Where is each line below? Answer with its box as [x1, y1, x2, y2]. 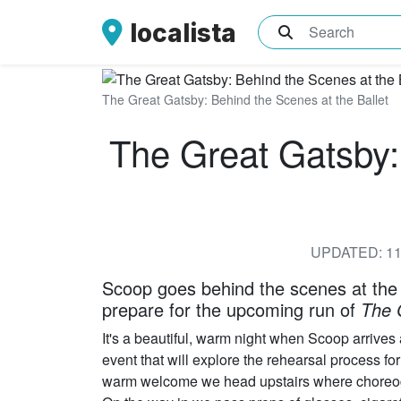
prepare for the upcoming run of [102, 295, 361, 322]
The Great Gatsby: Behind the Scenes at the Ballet [102, 90, 388, 108]
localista [130, 17, 236, 48]
